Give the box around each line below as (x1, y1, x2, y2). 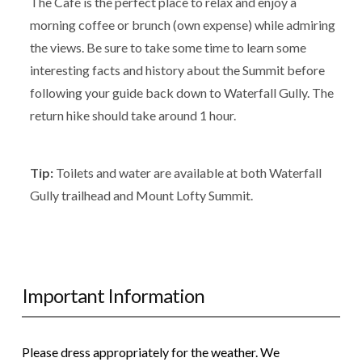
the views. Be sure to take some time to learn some (29, 40, 306, 56)
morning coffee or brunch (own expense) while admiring (29, 17, 335, 33)
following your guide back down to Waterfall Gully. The (29, 85, 334, 101)
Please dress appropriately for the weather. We (21, 344, 280, 360)
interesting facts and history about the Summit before (29, 62, 325, 78)
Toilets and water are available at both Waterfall (53, 164, 322, 180)
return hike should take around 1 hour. (29, 107, 236, 124)
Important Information (21, 284, 204, 308)
